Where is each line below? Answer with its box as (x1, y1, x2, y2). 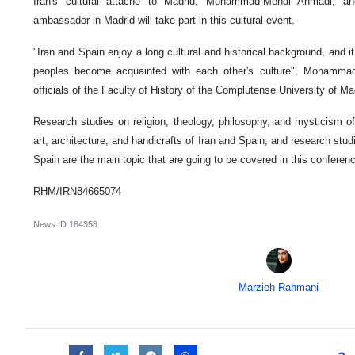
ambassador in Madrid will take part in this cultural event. (33, 14, 295, 27)
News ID (33, 219, 69, 230)
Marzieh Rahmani (239, 281, 319, 294)
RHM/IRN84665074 (33, 185, 121, 198)
